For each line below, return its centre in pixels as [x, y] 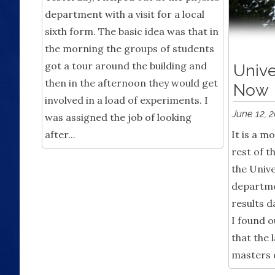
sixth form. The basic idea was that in [132, 31]
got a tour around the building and [126, 65]
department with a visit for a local [125, 14]
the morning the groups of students [130, 48]
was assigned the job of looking [118, 117]
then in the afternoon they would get [131, 83]
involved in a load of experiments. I [126, 100]
